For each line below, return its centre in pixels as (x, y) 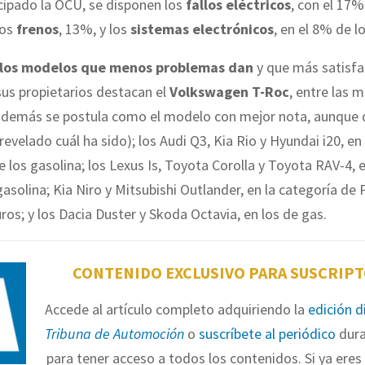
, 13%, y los (95, 29)
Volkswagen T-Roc (229, 92)
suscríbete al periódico (267, 333)
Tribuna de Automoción (114, 333)
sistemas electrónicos (202, 29)
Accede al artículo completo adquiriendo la (176, 309)
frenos (37, 29)
